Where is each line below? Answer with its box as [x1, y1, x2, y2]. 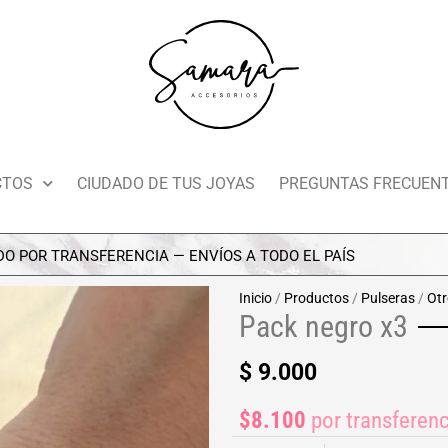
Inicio [239, 289, 272, 306]
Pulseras [361, 289, 415, 306]
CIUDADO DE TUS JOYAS [77, 173, 255, 193]
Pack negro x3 [239, 308, 408, 344]
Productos [284, 289, 349, 306]
